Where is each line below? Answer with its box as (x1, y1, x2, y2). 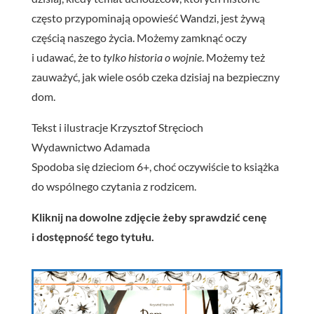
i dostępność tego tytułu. (31, 229, 154, 243)
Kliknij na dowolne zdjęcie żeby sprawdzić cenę (31, 210, 267, 224)
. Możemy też (201, 50, 265, 64)
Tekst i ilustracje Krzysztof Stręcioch (31, 120, 203, 134)
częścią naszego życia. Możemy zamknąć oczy (31, 30, 247, 44)
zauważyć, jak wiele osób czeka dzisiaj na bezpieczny (31, 69, 280, 83)
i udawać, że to (31, 50, 103, 64)
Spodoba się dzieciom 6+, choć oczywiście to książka (31, 159, 279, 173)
